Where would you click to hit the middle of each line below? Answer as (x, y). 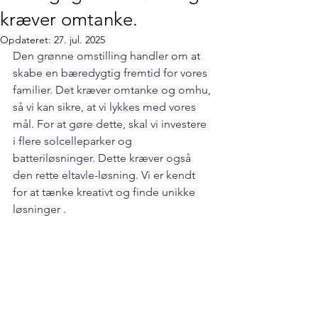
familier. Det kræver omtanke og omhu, (113, 90)
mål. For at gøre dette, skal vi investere (111, 124)
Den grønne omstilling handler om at (108, 56)
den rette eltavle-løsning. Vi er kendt (105, 175)
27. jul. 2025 (79, 40)
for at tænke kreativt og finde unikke (105, 192)
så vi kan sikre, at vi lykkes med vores (106, 107)
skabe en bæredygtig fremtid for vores (111, 73)
